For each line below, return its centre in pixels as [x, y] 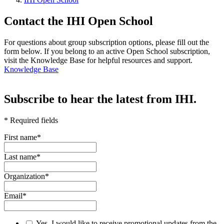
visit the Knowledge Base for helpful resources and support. [98, 60]
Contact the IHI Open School [78, 21]
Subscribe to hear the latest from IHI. [100, 99]
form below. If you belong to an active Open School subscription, [107, 51]
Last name [20, 157]
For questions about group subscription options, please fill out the [106, 42]
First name [20, 137]
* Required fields [31, 120]
